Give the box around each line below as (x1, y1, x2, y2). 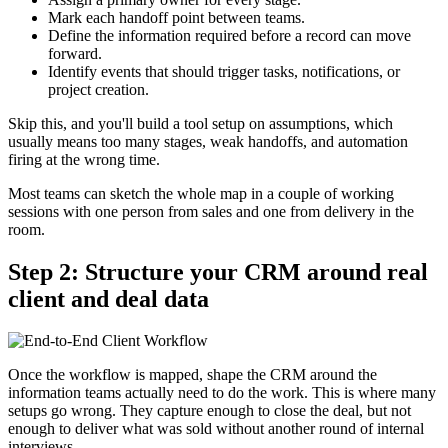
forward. (48, 44, 102, 62)
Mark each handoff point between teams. (48, 8, 305, 26)
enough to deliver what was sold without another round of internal (8, 420, 424, 438)
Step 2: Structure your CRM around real (8, 258, 428, 285)
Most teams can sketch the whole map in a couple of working (8, 184, 394, 202)
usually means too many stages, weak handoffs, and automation (8, 132, 408, 150)
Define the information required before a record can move (48, 26, 411, 44)
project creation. (48, 80, 149, 98)
